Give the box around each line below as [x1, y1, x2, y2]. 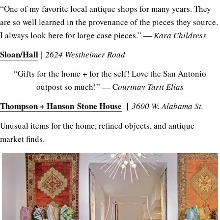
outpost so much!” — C [36, 81, 118, 92]
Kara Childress [152, 29, 206, 41]
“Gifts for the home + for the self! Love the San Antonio [14, 67, 206, 79]
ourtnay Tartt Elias [118, 81, 184, 92]
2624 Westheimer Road [45, 48, 125, 60]
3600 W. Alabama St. [132, 100, 203, 111]
